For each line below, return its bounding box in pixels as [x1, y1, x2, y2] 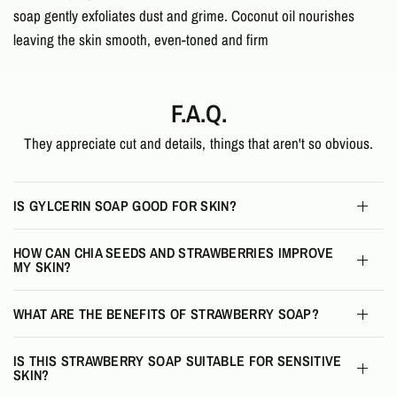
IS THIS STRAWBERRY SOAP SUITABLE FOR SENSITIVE [13, 351, 342, 371]
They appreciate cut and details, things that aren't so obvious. [24, 133, 373, 154]
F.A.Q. [170, 97, 227, 131]
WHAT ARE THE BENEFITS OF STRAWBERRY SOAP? [13, 304, 320, 324]
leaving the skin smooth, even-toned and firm [13, 29, 269, 51]
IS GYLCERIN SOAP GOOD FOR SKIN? [13, 196, 237, 216]
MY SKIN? [13, 257, 72, 277]
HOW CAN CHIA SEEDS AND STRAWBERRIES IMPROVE [13, 243, 334, 263]
